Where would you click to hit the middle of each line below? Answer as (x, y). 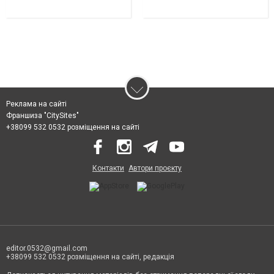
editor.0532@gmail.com (47, 249)
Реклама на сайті (36, 104)
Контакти (108, 168)
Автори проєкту (155, 168)
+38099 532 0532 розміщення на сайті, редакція (90, 257)
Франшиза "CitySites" (43, 116)
